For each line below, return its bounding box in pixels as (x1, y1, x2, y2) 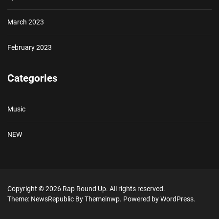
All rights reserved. (109, 185, 165, 193)
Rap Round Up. (63, 185, 109, 193)
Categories (7, 72, 58, 85)
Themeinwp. (85, 195, 123, 203)
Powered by (123, 195, 160, 203)
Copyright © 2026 (7, 185, 63, 193)
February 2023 (7, 44, 52, 52)
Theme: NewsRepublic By (7, 195, 85, 203)
